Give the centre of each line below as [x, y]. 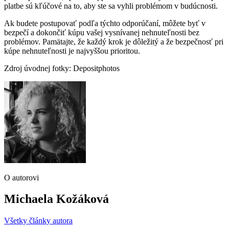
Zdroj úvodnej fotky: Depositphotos [62, 68]
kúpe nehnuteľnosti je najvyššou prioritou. [72, 51]
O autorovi [21, 177]
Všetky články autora [38, 221]
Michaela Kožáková [56, 199]
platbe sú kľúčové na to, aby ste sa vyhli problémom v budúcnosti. [111, 6]
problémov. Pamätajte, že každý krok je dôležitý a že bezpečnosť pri [114, 41]
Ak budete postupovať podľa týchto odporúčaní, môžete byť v [105, 23]
